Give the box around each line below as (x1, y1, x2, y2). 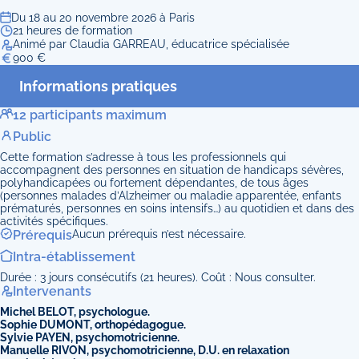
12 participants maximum (13, 107, 167, 123)
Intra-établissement (13, 249, 135, 265)
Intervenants (13, 284, 91, 300)
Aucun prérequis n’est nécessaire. (72, 228, 246, 241)
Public (13, 129, 51, 145)
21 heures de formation (13, 24, 132, 38)
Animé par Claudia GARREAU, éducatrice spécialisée (13, 38, 289, 51)
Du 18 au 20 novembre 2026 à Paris (11, 11, 195, 25)
